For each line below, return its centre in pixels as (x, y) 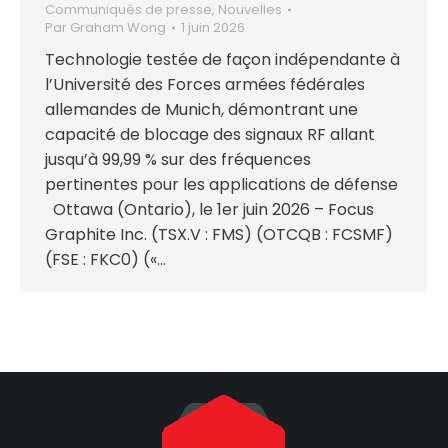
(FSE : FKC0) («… (105, 259)
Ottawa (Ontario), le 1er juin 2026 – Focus (209, 209)
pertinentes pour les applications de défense (221, 184)
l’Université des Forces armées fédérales (205, 84)
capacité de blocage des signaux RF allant (210, 134)
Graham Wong (118, 27)
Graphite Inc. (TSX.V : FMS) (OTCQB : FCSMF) (219, 234)
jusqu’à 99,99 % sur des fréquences (178, 159)
